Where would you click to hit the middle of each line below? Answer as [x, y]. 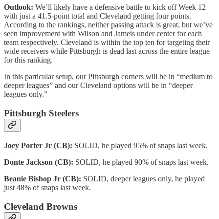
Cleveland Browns [41, 206]
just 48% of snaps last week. [47, 187]
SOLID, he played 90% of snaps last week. [142, 162]
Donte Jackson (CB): [40, 162]
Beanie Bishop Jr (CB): [44, 178]
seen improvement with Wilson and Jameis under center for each [103, 34]
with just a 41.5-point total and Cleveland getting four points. [98, 16]
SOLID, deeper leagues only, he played [144, 178]
